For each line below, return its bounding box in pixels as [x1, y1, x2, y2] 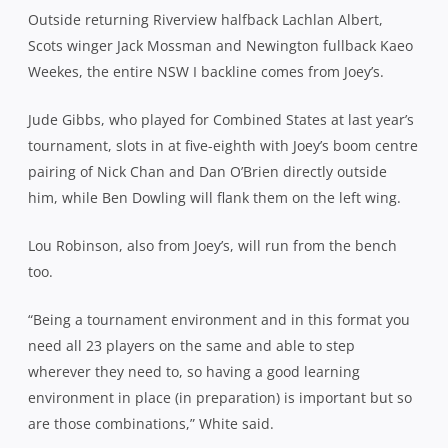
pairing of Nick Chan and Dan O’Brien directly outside [28, 161, 387, 181]
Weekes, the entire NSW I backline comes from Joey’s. [28, 61, 384, 81]
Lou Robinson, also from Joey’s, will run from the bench [28, 235, 397, 255]
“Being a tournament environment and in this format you [28, 309, 410, 329]
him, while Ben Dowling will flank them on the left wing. [28, 187, 401, 207]
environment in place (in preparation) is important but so [28, 387, 412, 407]
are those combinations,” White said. [28, 413, 274, 433]
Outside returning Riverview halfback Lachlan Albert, [28, 9, 383, 29]
